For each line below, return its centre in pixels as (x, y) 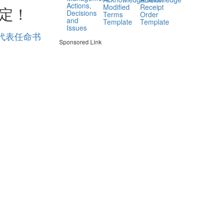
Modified (117, 7)
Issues (76, 27)
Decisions (81, 13)
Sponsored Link (80, 41)
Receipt (152, 7)
